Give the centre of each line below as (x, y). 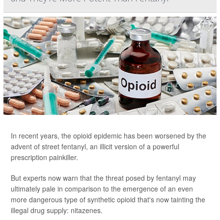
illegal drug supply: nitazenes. (57, 210)
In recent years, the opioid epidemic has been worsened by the (109, 136)
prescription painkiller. (44, 157)
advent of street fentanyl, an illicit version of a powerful (95, 147)
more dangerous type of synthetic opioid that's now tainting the (108, 200)
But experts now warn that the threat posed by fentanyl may (103, 178)
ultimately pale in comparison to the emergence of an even (102, 189)
